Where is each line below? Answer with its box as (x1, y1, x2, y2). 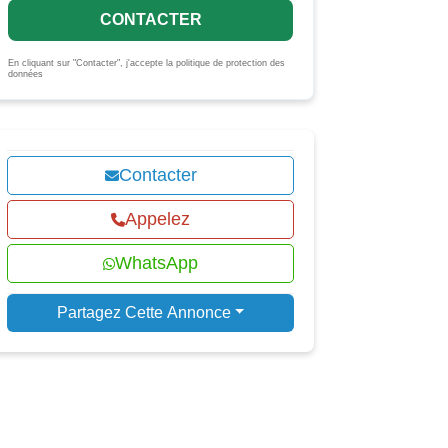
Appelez (125, 209, 191, 229)
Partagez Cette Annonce (56, 304, 231, 321)
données (8, 69, 44, 79)
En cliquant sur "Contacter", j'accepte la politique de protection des (8, 58, 286, 68)
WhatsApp (115, 253, 199, 273)
